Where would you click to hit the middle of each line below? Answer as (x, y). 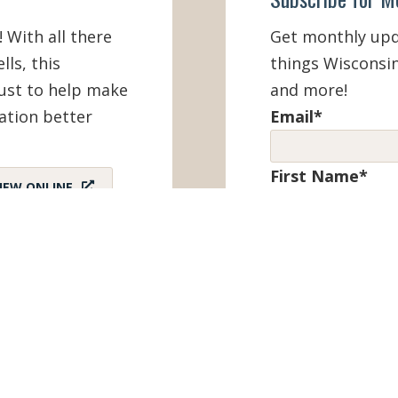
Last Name (314, 236)
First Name (314, 176)
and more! (308, 90)
